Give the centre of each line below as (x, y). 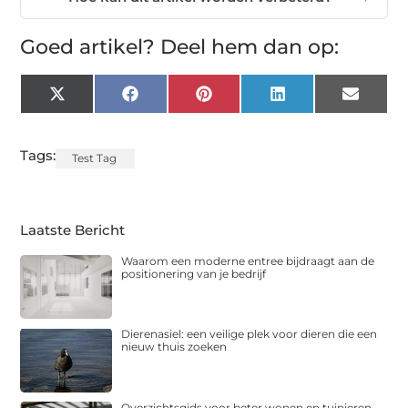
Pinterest (242, 100)
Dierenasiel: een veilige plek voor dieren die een (250, 334)
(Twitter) (93, 114)
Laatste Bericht (73, 229)
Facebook (172, 100)
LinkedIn (315, 100)
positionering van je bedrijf (194, 273)
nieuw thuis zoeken (174, 347)
